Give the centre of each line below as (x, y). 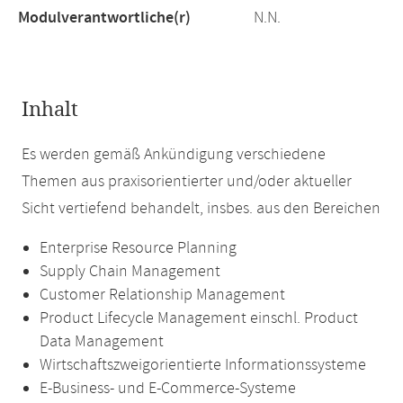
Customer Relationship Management (162, 295)
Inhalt (50, 110)
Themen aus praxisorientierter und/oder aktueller (187, 182)
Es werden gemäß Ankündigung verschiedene (174, 155)
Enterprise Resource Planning (138, 248)
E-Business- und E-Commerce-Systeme (168, 389)
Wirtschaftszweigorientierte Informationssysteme (203, 365)
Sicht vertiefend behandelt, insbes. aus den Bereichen (201, 209)
